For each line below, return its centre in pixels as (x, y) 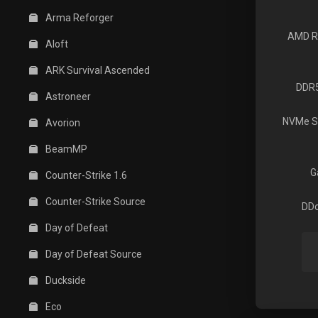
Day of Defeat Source (93, 254)
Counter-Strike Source (94, 202)
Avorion (62, 123)
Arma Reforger (78, 18)
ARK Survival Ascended (97, 70)
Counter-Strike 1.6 (85, 175)
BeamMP (65, 149)
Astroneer (67, 97)
